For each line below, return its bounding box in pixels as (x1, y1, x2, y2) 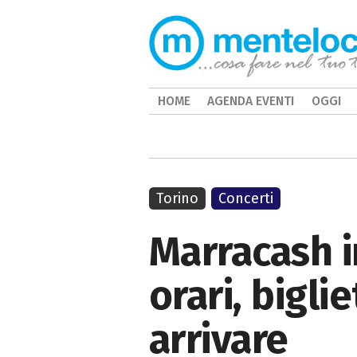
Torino (156, 190, 198, 207)
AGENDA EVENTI (207, 93, 295, 108)
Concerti (218, 190, 274, 207)
